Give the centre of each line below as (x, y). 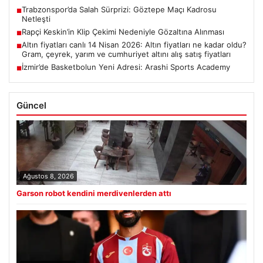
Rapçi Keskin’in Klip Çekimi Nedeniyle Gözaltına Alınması (123, 31)
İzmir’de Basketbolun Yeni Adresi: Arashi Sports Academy (126, 67)
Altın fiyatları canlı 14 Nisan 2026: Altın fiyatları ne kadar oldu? (134, 44)
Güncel (31, 105)
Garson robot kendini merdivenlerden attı (94, 193)
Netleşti (36, 18)
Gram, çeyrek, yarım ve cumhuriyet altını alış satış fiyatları (126, 54)
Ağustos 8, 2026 (48, 176)
